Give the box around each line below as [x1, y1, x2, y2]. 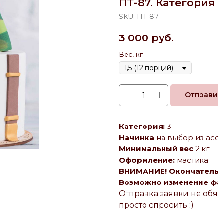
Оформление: [119, 155, 177, 164]
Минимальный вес [119, 144, 195, 153]
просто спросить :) [119, 200, 194, 210]
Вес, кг [119, 50, 143, 59]
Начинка [119, 132, 154, 142]
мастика [177, 155, 208, 164]
